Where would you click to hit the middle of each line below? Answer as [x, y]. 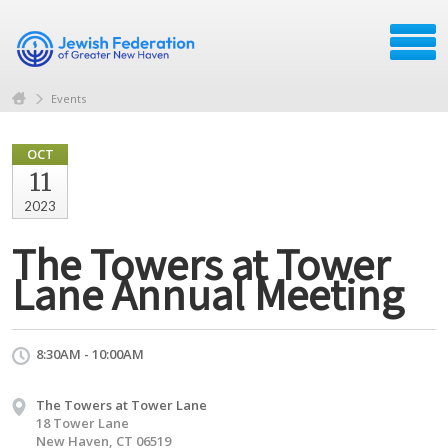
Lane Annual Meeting [208, 293]
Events [68, 98]
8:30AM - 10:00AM [90, 353]
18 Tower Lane [82, 422]
